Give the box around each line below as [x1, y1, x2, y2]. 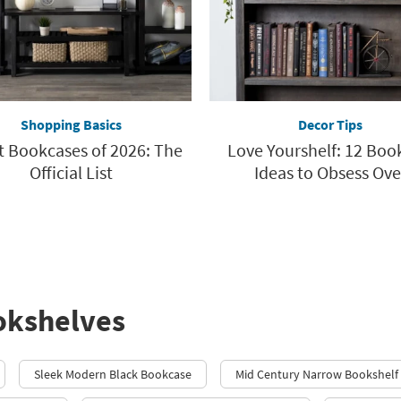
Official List [29, 160, 113, 183]
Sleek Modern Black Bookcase [34, 365, 192, 382]
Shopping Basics [20, 115, 122, 133]
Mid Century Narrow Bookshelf [235, 365, 398, 382]
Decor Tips [298, 115, 363, 133]
